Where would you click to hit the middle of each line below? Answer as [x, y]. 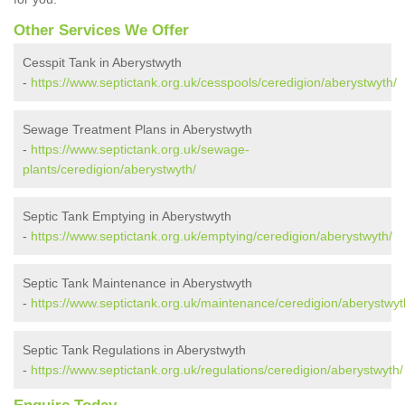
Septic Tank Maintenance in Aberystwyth [137, 283]
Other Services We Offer [101, 31]
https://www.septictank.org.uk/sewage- [140, 150]
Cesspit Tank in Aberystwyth [102, 63]
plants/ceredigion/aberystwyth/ [109, 170]
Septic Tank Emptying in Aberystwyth [127, 217]
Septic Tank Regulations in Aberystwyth [134, 350]
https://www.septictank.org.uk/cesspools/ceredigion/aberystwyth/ [214, 83]
